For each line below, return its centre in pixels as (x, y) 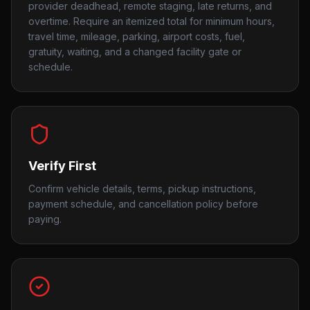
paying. (45, 219)
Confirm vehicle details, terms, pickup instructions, (142, 189)
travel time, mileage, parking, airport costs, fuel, (137, 36)
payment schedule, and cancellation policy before (143, 204)
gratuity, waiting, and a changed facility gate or (135, 52)
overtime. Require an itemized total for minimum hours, (152, 21)
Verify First (62, 166)
